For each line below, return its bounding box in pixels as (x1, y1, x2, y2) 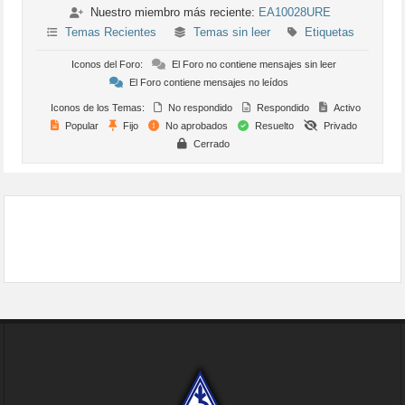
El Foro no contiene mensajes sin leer (168, 58, 336, 70)
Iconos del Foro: (71, 58, 143, 70)
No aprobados (162, 119, 228, 131)
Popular (61, 119, 99, 131)
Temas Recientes (64, 24, 156, 39)
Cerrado (191, 137, 230, 149)
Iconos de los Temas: (51, 101, 145, 113)
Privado (320, 119, 357, 131)
